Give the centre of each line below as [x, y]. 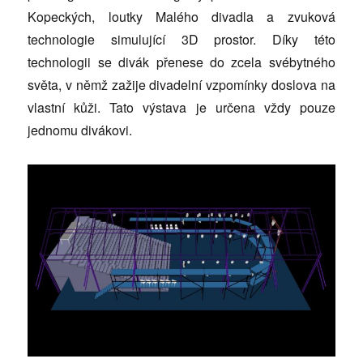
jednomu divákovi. [80, 130]
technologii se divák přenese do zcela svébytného [181, 62]
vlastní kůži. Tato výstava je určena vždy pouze [181, 107]
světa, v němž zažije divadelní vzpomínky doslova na [181, 84]
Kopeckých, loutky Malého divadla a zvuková [181, 16]
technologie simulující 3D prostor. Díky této [181, 39]
